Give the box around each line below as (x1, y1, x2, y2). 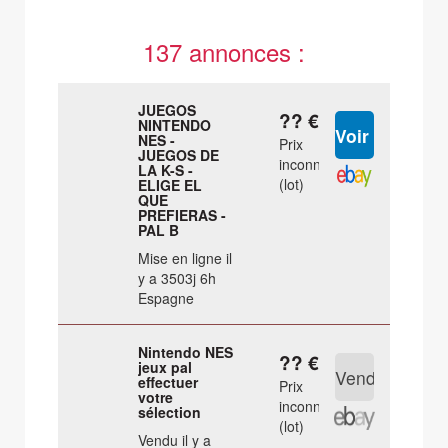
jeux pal (138, 357, 193, 378)
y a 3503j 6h (138, 268, 217, 289)
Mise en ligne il (138, 248, 233, 269)
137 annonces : (142, 34, 305, 70)
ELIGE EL (138, 175, 203, 196)
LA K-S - (138, 160, 194, 181)
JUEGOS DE (138, 145, 220, 166)
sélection (138, 402, 202, 423)
